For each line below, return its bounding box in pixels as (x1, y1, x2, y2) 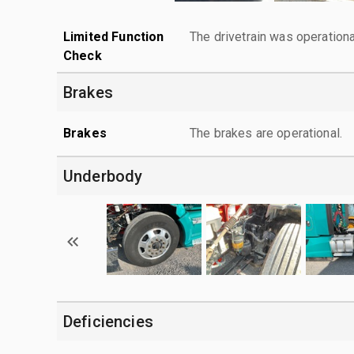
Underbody (63, 166, 143, 186)
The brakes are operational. (190, 125, 343, 141)
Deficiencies (63, 311, 153, 331)
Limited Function (63, 28, 164, 44)
